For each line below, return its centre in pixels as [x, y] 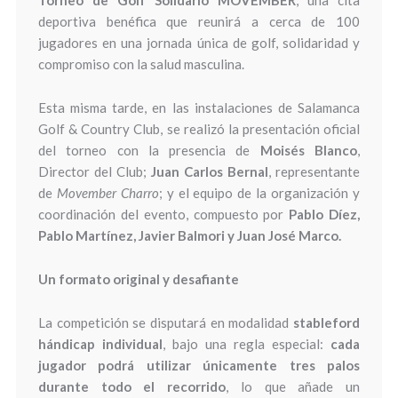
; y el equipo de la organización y [259, 193]
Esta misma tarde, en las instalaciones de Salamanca [199, 108]
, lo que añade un [293, 387]
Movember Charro [107, 193]
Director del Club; [94, 172]
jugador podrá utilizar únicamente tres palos [199, 366]
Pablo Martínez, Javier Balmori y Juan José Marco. [189, 236]
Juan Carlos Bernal [210, 172]
